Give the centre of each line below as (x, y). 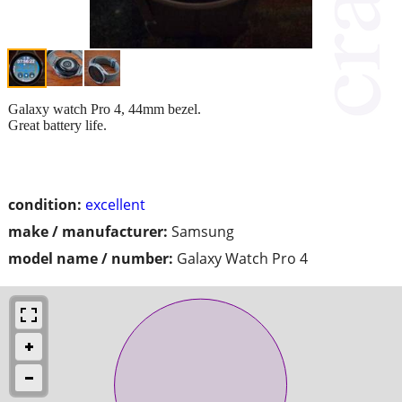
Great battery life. (57, 125)
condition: (45, 204)
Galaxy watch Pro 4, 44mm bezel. (105, 109)
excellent (115, 204)
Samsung (203, 231)
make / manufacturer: (88, 231)
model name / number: (91, 258)
